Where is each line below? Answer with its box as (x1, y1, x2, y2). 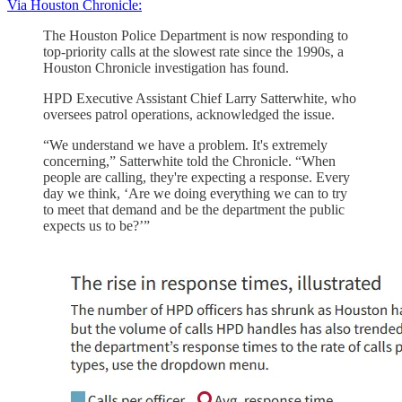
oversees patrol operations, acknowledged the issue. (43, 106, 335, 122)
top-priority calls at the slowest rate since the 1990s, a (43, 43, 344, 59)
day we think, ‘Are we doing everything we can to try (43, 185, 347, 201)
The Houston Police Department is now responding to (43, 27, 348, 43)
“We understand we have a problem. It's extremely (43, 136, 328, 153)
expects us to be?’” (43, 217, 150, 233)
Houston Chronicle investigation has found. (43, 59, 289, 75)
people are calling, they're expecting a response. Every (43, 169, 350, 185)
